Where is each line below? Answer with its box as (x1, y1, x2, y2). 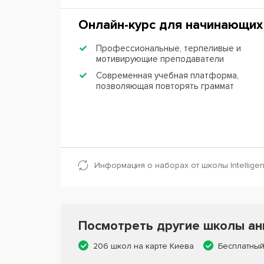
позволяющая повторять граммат (96, 80, 234, 91)
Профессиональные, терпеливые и (96, 42, 241, 54)
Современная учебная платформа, (96, 70, 239, 81)
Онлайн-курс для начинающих (78, 16, 263, 33)
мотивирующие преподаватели (96, 53, 224, 64)
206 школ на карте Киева (93, 240, 194, 251)
